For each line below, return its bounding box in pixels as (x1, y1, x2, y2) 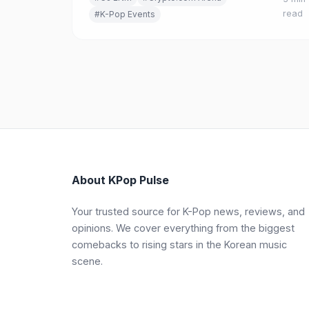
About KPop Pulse (72, 173, 169, 187)
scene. (72, 255, 103, 267)
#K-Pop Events (94, 9, 155, 19)
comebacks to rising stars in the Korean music (72, 239, 287, 250)
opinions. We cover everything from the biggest (72, 222, 295, 234)
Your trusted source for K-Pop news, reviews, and (72, 206, 305, 217)
